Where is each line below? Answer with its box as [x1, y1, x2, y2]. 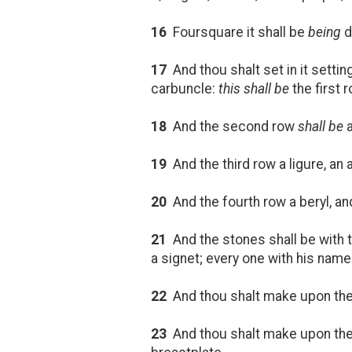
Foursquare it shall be [167, 24, 308, 40]
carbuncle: [151, 80, 218, 97]
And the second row [167, 118, 298, 134]
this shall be [218, 80, 289, 97]
